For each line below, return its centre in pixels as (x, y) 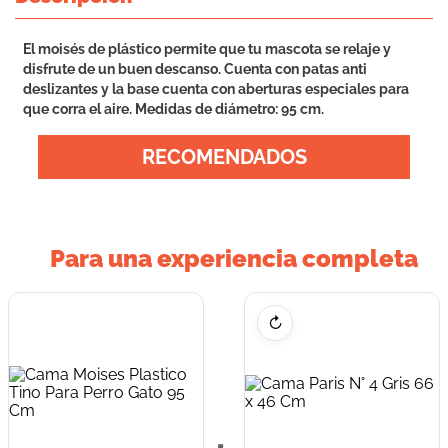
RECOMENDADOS (224, 157)
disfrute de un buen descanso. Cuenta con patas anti (195, 69)
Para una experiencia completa (234, 258)
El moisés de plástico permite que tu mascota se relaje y (207, 49)
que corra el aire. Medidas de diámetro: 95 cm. (173, 109)
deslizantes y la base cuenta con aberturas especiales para (216, 89)
